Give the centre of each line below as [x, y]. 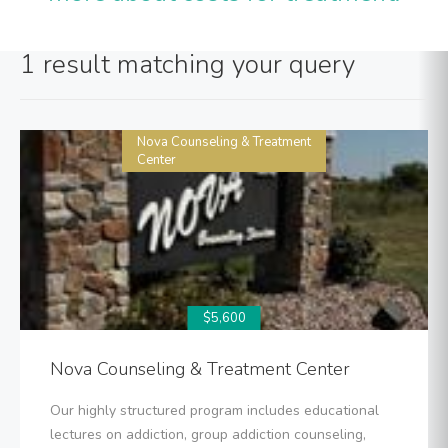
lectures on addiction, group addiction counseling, [208, 434]
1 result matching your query [187, 64]
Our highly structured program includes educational [214, 410]
